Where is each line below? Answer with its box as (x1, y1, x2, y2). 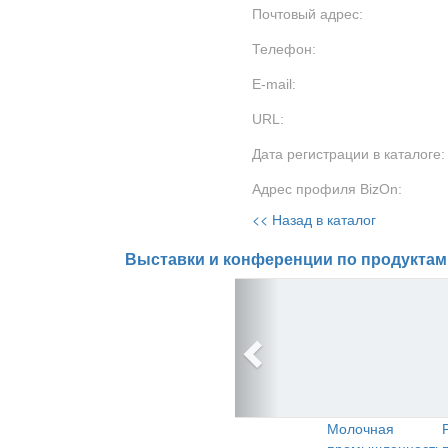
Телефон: (252, 41, 316, 57)
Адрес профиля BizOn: (252, 181, 402, 197)
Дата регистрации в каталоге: (252, 146, 445, 162)
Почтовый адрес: (252, 6, 363, 22)
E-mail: (252, 76, 296, 92)
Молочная (327, 418, 394, 438)
